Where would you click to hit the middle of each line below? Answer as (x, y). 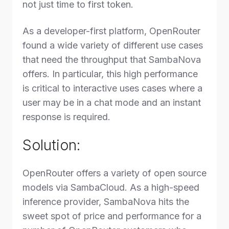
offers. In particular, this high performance (110, 74)
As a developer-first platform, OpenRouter (111, 31)
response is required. (66, 117)
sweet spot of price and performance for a (112, 216)
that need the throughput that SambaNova (112, 60)
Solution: (51, 145)
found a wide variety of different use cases (113, 45)
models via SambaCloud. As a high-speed (111, 187)
